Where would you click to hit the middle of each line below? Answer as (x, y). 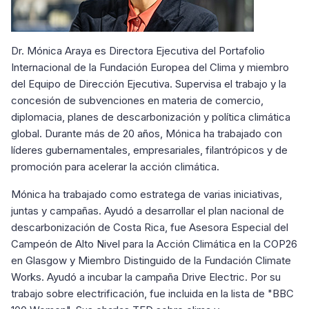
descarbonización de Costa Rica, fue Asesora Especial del (150, 227)
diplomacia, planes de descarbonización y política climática (151, 117)
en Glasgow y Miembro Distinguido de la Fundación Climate (151, 260)
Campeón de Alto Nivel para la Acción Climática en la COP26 (154, 244)
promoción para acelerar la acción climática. (115, 167)
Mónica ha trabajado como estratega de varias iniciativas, (147, 194)
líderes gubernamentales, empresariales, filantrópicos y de (149, 150)
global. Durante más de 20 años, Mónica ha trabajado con (147, 133)
